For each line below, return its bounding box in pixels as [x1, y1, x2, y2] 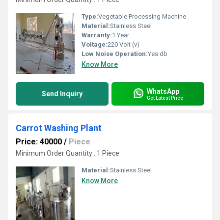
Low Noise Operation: [82, 50, 148, 57]
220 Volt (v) [108, 41, 139, 48]
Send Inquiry [42, 90, 82, 98]
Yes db [148, 50, 167, 57]
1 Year [112, 31, 129, 39]
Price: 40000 [16, 137, 62, 146]
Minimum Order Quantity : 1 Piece [16, 149, 119, 157]
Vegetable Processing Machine [98, 13, 186, 20]
